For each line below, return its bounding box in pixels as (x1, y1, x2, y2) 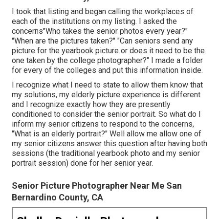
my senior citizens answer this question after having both (12, 138, 207, 148)
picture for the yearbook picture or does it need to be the (12, 45, 205, 55)
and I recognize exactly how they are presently (12, 99, 171, 109)
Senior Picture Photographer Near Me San (12, 180, 182, 191)
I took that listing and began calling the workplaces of (12, 6, 194, 16)
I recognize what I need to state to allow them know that (12, 80, 203, 89)
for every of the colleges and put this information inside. (12, 65, 203, 75)
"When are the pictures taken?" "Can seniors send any (12, 36, 193, 45)
